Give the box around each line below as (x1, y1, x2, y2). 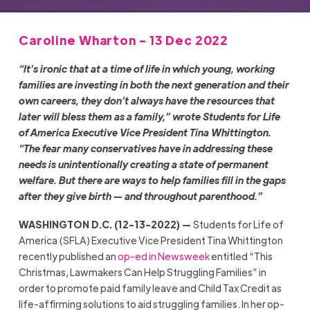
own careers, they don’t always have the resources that (18, 94, 275, 107)
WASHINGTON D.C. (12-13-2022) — (18, 218, 193, 231)
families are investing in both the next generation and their (18, 78, 289, 91)
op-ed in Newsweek (117, 250, 210, 263)
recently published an (18, 250, 118, 263)
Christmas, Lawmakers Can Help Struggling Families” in (18, 266, 266, 279)
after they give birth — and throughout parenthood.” (18, 190, 268, 203)
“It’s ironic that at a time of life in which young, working (18, 62, 275, 75)
